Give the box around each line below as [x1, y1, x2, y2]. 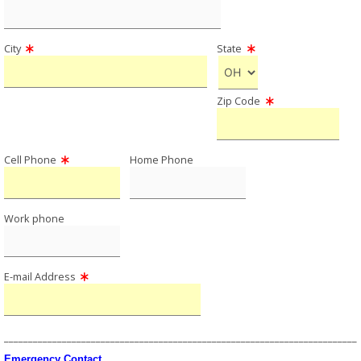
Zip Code [217, 93, 261, 109]
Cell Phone [4, 151, 56, 167]
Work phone [4, 210, 64, 226]
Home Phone [130, 151, 194, 167]
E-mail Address [4, 269, 76, 284]
